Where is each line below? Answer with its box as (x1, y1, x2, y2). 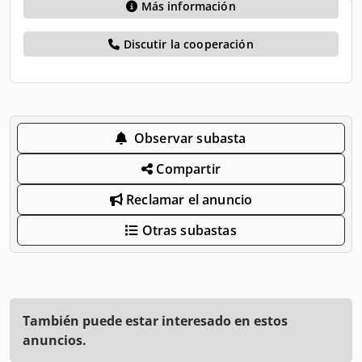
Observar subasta (133, 128, 246, 147)
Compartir (153, 159, 221, 178)
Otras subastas (138, 221, 237, 239)
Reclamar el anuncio (122, 190, 253, 208)
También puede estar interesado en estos (23, 311, 288, 330)
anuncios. (23, 330, 86, 349)
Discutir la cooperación (120, 36, 254, 52)
